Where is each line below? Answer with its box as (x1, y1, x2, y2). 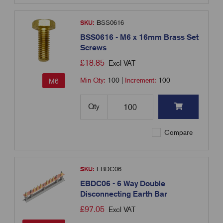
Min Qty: (80, 76, 108, 85)
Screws (80, 43, 107, 53)
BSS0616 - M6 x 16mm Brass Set (80, 32, 199, 42)
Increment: (125, 76, 159, 85)
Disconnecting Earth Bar (80, 189, 168, 199)
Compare (162, 128, 193, 137)
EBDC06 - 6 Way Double (80, 179, 166, 189)
